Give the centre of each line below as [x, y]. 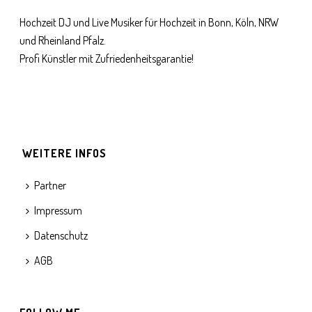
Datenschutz [61, 236]
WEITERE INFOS [65, 154]
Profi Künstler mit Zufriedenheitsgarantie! [107, 59]
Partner [50, 186]
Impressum [58, 211]
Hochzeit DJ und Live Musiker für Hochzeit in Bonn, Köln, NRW [150, 23]
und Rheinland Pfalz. [63, 41]
